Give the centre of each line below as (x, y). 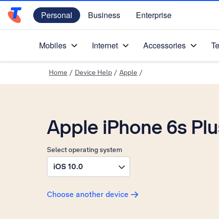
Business (104, 15)
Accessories (164, 45)
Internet (105, 45)
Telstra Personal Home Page (58, 20)
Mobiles (53, 45)
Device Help (93, 72)
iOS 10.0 (68, 166)
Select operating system (85, 150)
